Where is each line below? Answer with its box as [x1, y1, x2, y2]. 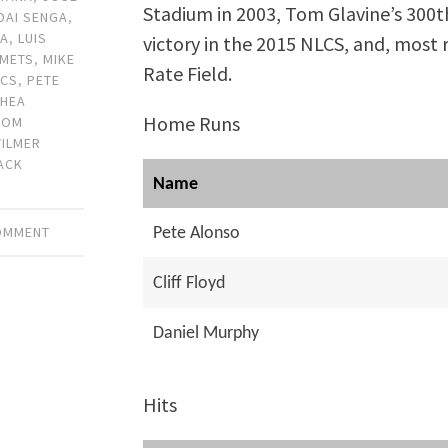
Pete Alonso [153, 223, 241, 243]
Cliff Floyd [153, 273, 226, 293]
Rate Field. [143, 60, 233, 86]
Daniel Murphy [153, 323, 260, 343]
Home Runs [143, 110, 241, 136]
